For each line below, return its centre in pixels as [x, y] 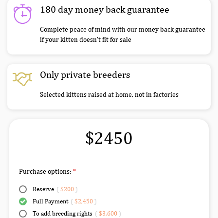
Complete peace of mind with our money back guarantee [123, 29]
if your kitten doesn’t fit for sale [86, 40]
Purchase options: [46, 172]
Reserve [43, 189]
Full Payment [50, 201]
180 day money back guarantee [105, 9]
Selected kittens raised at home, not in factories [109, 95]
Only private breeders [85, 74]
